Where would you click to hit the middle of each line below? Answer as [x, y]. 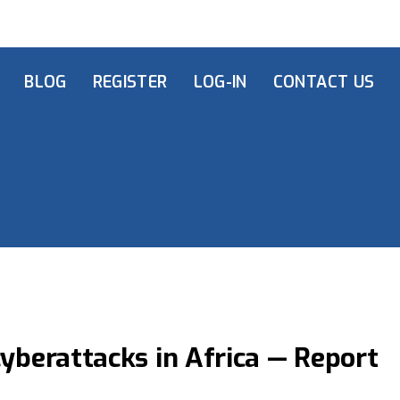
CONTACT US [324, 82]
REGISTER [130, 82]
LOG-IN [220, 82]
